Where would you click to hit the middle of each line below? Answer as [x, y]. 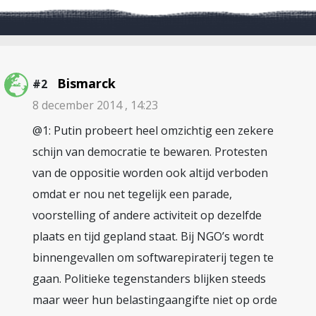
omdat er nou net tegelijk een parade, [132, 194]
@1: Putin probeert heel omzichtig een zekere [153, 130]
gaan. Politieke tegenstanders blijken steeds [149, 279]
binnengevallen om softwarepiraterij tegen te [153, 257]
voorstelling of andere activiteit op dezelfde [147, 215]
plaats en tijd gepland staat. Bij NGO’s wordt [148, 236]
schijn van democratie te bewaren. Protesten [150, 152]
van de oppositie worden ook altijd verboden [150, 173]
